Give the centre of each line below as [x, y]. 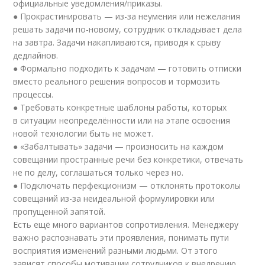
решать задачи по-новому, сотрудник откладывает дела [128, 29]
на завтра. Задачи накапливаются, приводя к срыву [117, 42]
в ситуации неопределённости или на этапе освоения [122, 120]
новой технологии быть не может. [83, 133]
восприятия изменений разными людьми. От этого [116, 251]
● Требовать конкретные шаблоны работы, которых [120, 107]
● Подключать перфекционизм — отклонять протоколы [127, 185]
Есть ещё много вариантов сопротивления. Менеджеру [126, 224]
